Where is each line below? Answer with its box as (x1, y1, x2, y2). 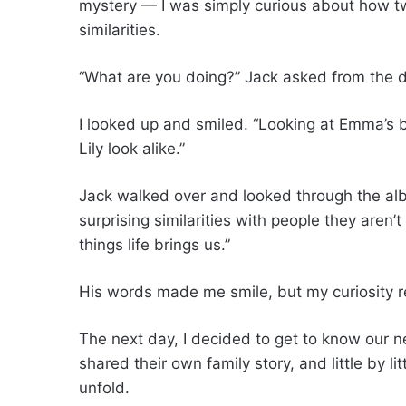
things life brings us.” (79, 236, 230, 254)
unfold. (79, 379, 130, 397)
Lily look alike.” (79, 140, 185, 158)
